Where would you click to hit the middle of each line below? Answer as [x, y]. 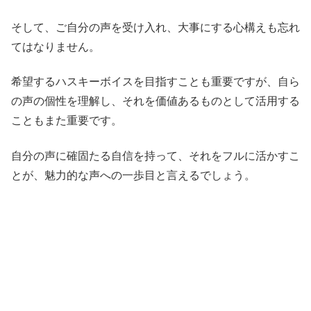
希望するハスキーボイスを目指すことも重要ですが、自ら [155, 82]
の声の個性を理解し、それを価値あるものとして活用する [155, 101]
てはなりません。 [56, 47]
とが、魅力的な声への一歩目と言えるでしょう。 [133, 175]
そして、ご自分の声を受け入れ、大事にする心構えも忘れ [155, 27]
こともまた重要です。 [67, 121]
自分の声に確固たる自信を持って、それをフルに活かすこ [155, 155]
